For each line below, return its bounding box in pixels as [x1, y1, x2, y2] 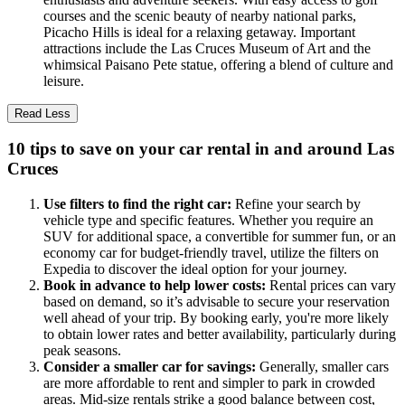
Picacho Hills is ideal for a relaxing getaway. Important [43, 24, 355, 40]
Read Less [14, 106, 71, 120]
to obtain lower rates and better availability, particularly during [43, 326, 396, 343]
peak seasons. [43, 343, 121, 359]
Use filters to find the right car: [43, 196, 235, 212]
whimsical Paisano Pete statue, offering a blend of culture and [43, 56, 393, 72]
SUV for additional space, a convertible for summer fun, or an [43, 229, 396, 245]
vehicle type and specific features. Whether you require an [43, 212, 373, 229]
